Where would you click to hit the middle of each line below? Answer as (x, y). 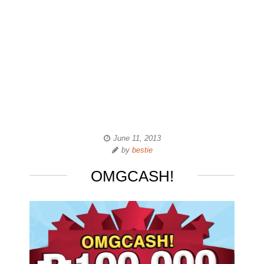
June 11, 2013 (137, 138)
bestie (142, 150)
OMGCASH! (132, 176)
